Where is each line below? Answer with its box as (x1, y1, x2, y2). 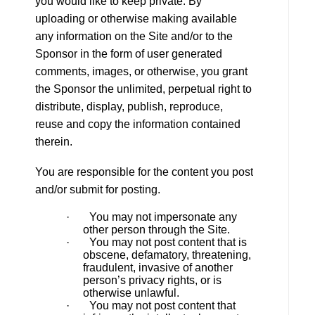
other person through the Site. (83, 224, 230, 236)
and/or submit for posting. (35, 184, 160, 195)
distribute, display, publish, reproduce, (35, 101, 223, 112)
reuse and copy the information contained (35, 118, 240, 130)
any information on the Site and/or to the (35, 30, 233, 42)
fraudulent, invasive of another (83, 262, 233, 274)
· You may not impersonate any (66, 211, 237, 223)
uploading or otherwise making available (35, 13, 237, 25)
